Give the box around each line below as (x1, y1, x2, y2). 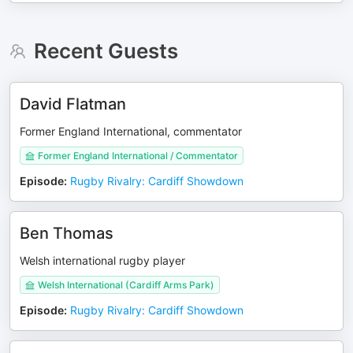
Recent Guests (33, 39, 178, 63)
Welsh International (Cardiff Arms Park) (38, 279, 214, 291)
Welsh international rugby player (20, 254, 185, 267)
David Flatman (20, 95, 126, 113)
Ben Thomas (20, 224, 113, 243)
